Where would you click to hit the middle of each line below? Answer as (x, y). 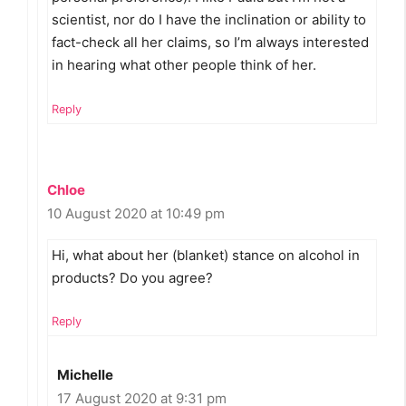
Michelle (85, 375)
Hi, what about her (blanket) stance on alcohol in (206, 255)
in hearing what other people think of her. (184, 65)
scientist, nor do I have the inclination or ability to (209, 20)
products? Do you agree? (132, 277)
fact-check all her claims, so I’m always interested (210, 43)
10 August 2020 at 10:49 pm (136, 213)
